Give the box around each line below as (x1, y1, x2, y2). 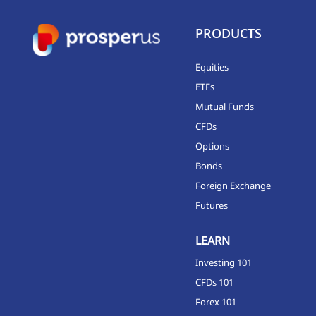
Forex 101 (195, 295, 236, 308)
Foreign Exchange (195, 178, 271, 192)
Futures (195, 198, 228, 212)
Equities (195, 60, 229, 73)
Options (195, 139, 229, 152)
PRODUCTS (195, 24, 262, 42)
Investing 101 (195, 255, 252, 269)
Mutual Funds (195, 99, 254, 113)
